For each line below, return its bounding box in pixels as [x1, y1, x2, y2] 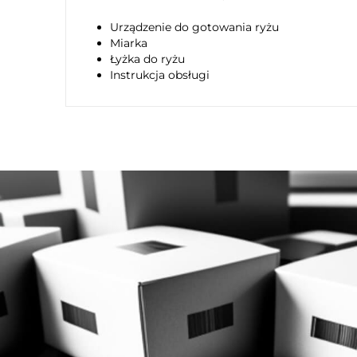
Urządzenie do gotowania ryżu [110, 20, 279, 35]
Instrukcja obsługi [110, 68, 210, 83]
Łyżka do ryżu [110, 52, 185, 67]
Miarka [110, 36, 147, 51]
